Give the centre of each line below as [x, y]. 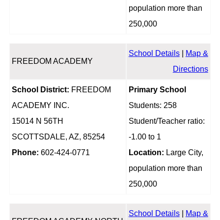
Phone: [25, 153]
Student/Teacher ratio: [166, 121]
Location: [146, 153]
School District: [40, 90]
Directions [190, 69]
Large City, [183, 153]
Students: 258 [152, 106]
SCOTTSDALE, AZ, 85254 [58, 137]
